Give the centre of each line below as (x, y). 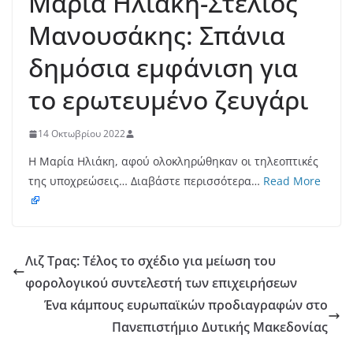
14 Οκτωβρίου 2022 (82, 134)
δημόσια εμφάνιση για (163, 67)
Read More (292, 181)
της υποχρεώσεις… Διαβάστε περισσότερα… (146, 181)
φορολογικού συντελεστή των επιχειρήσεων (161, 283)
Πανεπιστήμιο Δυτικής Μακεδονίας (220, 327)
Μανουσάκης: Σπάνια (157, 35)
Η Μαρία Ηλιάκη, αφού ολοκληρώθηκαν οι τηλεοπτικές (173, 161)
